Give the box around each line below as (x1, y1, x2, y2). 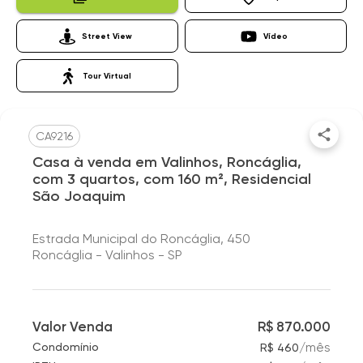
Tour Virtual (83, 70, 131, 81)
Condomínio (32, 340, 99, 353)
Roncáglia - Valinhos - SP (32, 247, 182, 263)
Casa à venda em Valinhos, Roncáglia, (32, 153, 301, 171)
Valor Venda (32, 318, 113, 335)
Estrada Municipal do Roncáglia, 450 (32, 231, 250, 246)
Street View (82, 31, 132, 41)
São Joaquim (32, 187, 126, 205)
